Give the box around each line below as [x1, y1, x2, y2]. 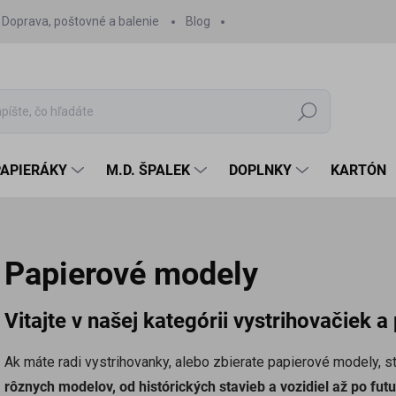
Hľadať [289, 104, 327, 119]
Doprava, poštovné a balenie [2, 14, 159, 28]
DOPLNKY [229, 162, 292, 179]
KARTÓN [331, 162, 386, 179]
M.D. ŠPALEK [106, 162, 190, 179]
